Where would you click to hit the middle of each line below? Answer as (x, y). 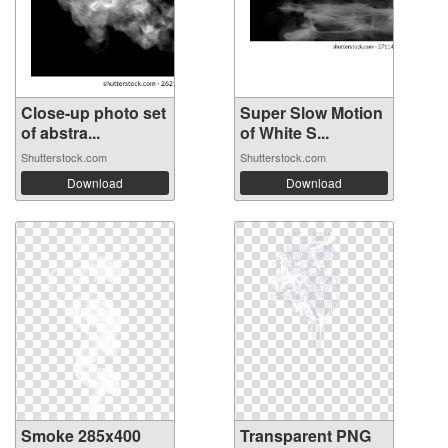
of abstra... (60, 132)
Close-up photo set (93, 112)
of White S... (284, 132)
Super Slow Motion (311, 112)
